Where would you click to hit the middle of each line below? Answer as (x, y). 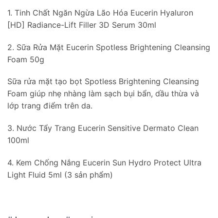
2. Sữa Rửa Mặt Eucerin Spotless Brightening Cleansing (109, 47)
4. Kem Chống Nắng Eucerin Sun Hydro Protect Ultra (104, 163)
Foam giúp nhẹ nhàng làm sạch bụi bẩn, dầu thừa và (103, 94)
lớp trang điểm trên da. (50, 106)
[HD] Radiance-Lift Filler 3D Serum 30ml (82, 25)
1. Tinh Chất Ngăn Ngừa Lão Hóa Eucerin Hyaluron (100, 12)
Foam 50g (26, 59)
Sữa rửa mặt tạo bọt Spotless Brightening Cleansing (103, 82)
